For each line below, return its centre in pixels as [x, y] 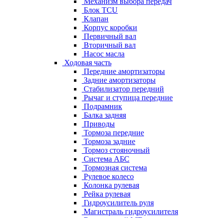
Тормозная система [114, 168]
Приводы [98, 124]
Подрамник [102, 106]
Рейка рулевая [106, 194]
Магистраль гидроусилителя [130, 211]
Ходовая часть [88, 63]
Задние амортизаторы [119, 80]
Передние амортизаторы [123, 71]
